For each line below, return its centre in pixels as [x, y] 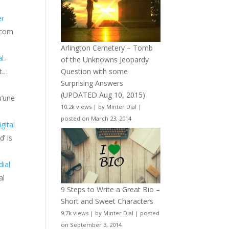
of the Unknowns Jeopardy [105, 59]
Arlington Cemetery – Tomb [107, 48]
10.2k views [76, 106]
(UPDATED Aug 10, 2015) [103, 95]
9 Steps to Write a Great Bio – [111, 190]
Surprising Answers [92, 83]
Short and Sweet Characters [107, 201]
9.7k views [75, 213]
